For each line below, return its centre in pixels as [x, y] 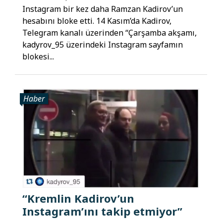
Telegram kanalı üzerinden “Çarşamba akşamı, [110, 33]
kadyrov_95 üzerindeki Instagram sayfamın [103, 45]
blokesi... [38, 57]
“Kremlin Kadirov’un [78, 198]
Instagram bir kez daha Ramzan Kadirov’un [103, 9]
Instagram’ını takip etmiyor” [102, 211]
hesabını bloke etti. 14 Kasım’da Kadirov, [97, 21]
